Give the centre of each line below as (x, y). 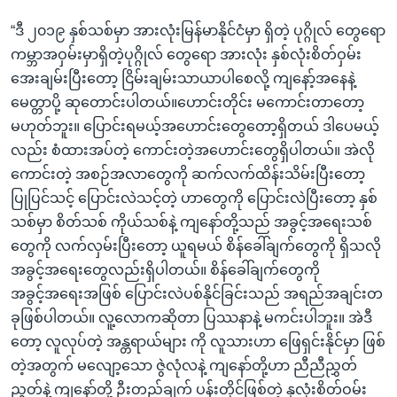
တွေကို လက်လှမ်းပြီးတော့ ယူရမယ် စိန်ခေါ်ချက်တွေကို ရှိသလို (196, 246)
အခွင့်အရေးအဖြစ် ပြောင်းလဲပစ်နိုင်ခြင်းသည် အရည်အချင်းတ (197, 294)
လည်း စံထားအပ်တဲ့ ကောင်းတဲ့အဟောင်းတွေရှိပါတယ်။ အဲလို (193, 151)
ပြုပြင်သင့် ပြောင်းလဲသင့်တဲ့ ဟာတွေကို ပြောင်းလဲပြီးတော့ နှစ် (194, 198)
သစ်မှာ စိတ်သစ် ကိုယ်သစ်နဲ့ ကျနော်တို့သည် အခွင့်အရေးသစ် (191, 222)
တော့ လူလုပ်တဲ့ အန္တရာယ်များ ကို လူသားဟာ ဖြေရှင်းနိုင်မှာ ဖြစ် (198, 342)
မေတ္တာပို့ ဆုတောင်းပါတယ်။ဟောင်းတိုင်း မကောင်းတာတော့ (187, 103)
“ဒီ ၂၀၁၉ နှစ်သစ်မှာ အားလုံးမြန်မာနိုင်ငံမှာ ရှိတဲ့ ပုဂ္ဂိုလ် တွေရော (198, 31)
